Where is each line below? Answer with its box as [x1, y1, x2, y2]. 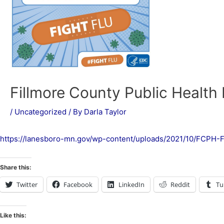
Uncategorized [14, 107, 66, 116]
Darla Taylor [84, 107, 126, 116]
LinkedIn [118, 180, 144, 189]
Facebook [63, 180, 92, 189]
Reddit [170, 180, 190, 189]
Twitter [16, 180, 37, 189]
